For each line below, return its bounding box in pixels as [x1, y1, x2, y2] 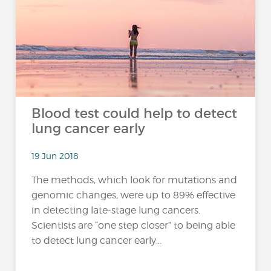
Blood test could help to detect [31, 105, 238, 122]
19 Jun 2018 [31, 150, 79, 161]
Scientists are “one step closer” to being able [31, 219, 236, 231]
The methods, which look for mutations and [31, 174, 238, 186]
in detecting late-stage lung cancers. [31, 204, 201, 216]
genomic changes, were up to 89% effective [31, 189, 236, 201]
